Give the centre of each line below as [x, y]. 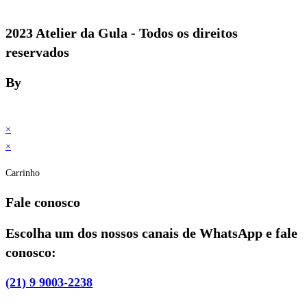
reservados [37, 52]
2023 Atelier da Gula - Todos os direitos [122, 33]
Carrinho [23, 173]
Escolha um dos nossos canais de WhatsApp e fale [151, 233]
